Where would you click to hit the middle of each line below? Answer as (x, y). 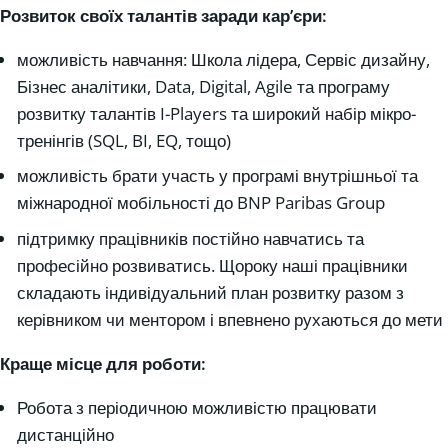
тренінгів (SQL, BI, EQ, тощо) (124, 140)
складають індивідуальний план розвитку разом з (210, 292)
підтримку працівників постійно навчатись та (190, 238)
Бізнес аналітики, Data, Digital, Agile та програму (203, 86)
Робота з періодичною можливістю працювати (197, 407)
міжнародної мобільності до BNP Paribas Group (201, 203)
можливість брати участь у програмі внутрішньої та (217, 176)
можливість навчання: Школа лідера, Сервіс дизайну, (223, 59)
